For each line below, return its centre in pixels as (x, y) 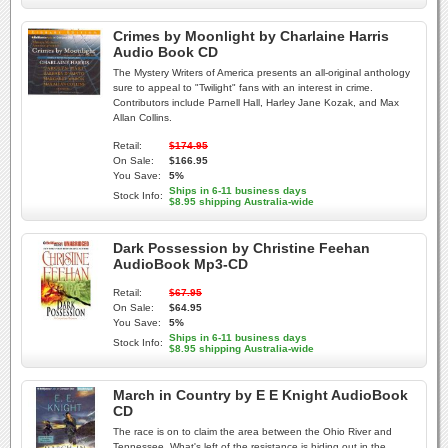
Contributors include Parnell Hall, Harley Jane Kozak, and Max (256, 102)
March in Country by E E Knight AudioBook (260, 395)
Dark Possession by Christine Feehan (241, 248)
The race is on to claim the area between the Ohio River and (252, 431)
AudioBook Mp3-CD (180, 264)
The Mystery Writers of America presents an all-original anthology (261, 72)
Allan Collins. (142, 117)
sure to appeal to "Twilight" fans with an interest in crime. (243, 87)
